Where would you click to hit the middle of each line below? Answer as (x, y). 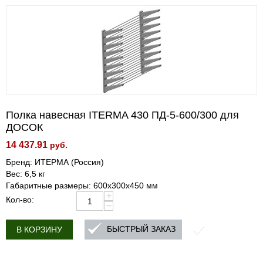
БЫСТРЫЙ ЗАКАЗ (141, 229)
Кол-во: (20, 200)
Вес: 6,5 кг (26, 174)
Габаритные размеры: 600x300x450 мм (82, 186)
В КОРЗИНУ (39, 230)
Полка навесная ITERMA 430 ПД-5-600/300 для (122, 115)
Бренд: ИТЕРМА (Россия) (55, 162)
